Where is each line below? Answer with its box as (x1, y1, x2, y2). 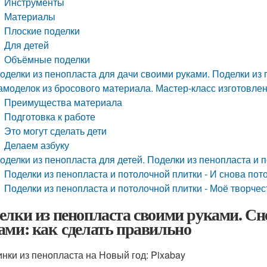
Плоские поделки (4, 24, 80, 38)
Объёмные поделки (4, 52, 91, 66)
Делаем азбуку (4, 138, 70, 152)
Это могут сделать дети (4, 124, 107, 138)
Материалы (4, 10, 56, 23)
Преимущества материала (4, 95, 123, 109)
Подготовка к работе (4, 110, 96, 123)
